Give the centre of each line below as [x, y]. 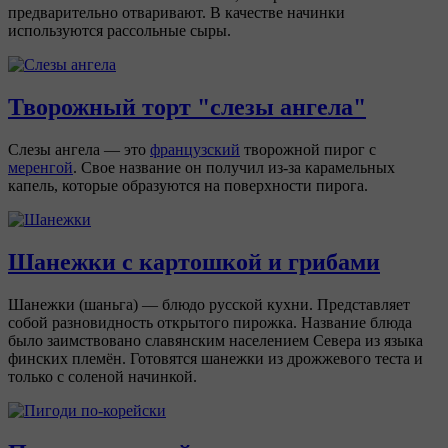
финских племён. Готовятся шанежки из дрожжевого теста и [215, 358]
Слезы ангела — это [79, 149]
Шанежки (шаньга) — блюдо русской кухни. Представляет [209, 304]
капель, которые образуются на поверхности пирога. [188, 185]
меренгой [40, 167]
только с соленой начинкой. [102, 376]
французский [195, 149]
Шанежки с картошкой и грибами [194, 261]
